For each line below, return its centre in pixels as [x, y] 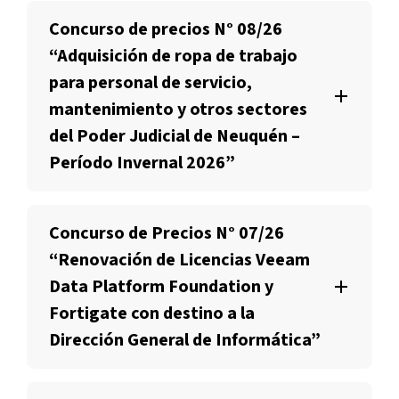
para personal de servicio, [151, 83]
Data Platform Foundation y [161, 287]
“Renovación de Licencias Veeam [179, 260]
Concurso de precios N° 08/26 [166, 29]
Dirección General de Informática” [185, 340]
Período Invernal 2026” [142, 163]
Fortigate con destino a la [152, 313]
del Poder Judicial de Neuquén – [175, 136]
